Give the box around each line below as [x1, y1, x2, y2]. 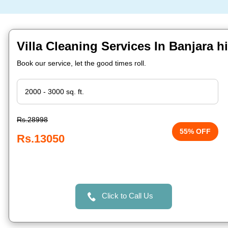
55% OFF [180, 127, 211, 135]
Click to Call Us [101, 191, 153, 200]
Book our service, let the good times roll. [17, 59, 146, 67]
